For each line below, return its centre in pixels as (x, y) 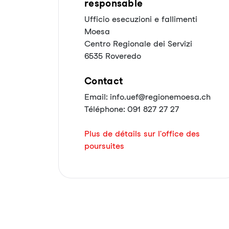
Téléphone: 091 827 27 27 (132, 109)
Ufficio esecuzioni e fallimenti (141, 19)
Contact (104, 81)
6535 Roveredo (113, 56)
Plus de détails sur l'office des (142, 134)
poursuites (104, 146)
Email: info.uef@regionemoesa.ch (147, 97)
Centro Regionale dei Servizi (138, 44)
